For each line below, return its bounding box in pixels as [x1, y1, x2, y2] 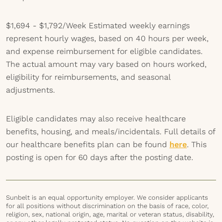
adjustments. [6, 85, 55, 95]
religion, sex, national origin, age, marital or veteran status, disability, [6, 211, 214, 218]
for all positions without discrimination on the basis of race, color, [6, 202, 209, 210]
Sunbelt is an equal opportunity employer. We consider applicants [6, 194, 208, 201]
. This [187, 140, 207, 149]
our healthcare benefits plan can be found [6, 140, 169, 149]
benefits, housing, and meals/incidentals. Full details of [6, 127, 215, 136]
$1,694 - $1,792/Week [6, 21, 86, 30]
